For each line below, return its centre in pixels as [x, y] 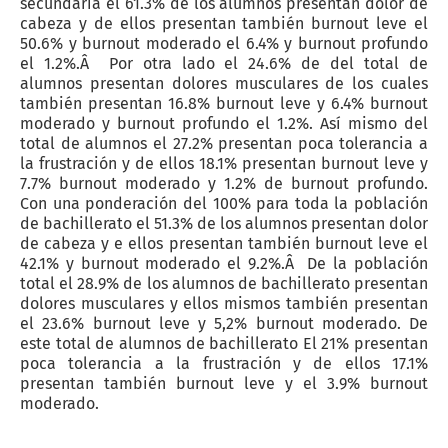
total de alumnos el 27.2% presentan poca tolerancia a [224, 143]
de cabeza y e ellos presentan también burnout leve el [224, 243]
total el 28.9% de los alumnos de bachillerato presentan [224, 283]
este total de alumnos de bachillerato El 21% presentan [224, 343]
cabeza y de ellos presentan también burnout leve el [224, 23]
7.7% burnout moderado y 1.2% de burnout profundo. [224, 183]
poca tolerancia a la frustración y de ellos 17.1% [224, 363]
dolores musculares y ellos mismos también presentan [224, 303]
